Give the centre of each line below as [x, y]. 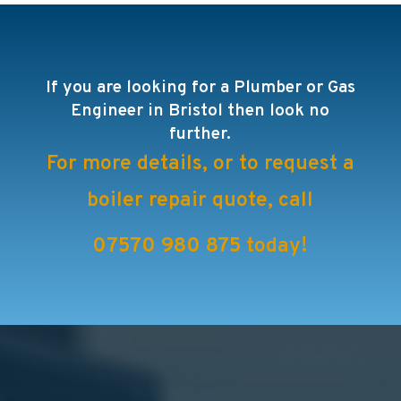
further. [200, 134]
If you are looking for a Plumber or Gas [200, 87]
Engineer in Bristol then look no [200, 111]
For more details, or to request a [200, 164]
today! [275, 246]
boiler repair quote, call [200, 200]
